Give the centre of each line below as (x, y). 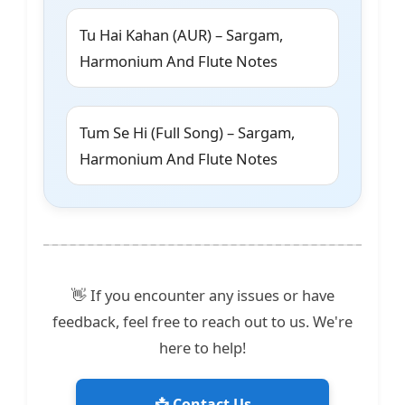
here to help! (202, 348)
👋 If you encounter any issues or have (202, 296)
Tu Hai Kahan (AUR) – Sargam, (181, 35)
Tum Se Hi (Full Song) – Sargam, (187, 133)
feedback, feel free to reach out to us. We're (202, 322)
